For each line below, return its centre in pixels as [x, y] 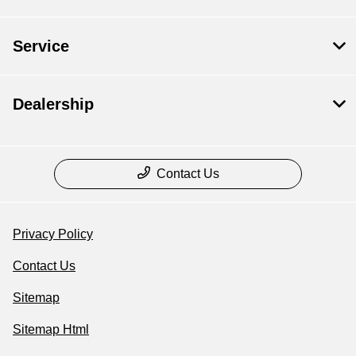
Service [41, 46]
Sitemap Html [51, 329]
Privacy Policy [53, 234]
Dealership [53, 104]
